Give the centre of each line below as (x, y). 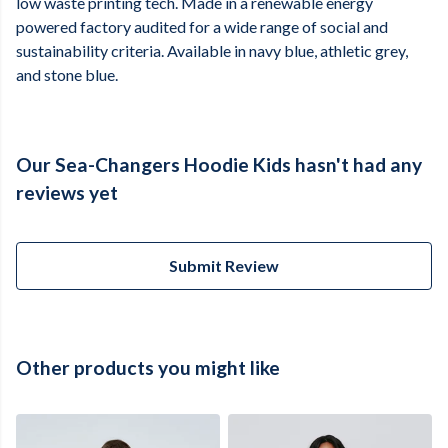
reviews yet (67, 193)
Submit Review (224, 266)
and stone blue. (67, 75)
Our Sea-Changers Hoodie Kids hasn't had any (219, 165)
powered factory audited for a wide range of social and (202, 27)
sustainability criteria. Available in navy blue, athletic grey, (212, 51)
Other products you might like (148, 368)
